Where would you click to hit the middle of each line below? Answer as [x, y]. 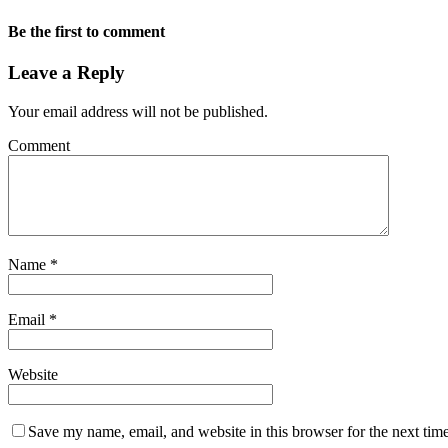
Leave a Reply [66, 72]
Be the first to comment [86, 31]
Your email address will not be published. [138, 111]
